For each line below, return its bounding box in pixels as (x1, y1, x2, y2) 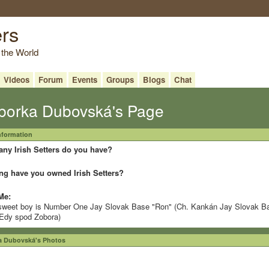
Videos (3, 73, 29, 85)
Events (71, 73, 97, 85)
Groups (106, 73, 134, 85)
